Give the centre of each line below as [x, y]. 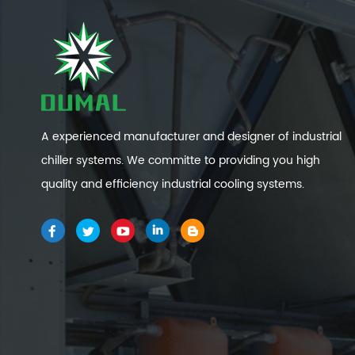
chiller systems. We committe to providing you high [181, 161]
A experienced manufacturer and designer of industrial [191, 137]
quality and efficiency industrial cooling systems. [173, 185]
